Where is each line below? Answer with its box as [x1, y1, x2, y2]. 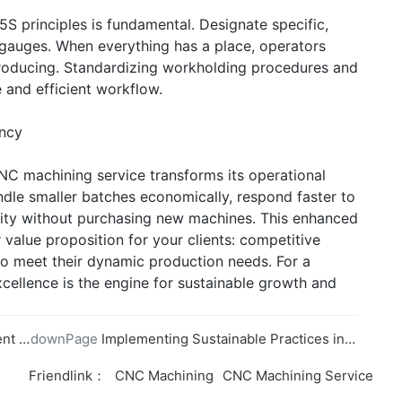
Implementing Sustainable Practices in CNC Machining [101, 329, 345, 347]
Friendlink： [29, 366, 106, 384]
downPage [31, 329, 98, 347]
